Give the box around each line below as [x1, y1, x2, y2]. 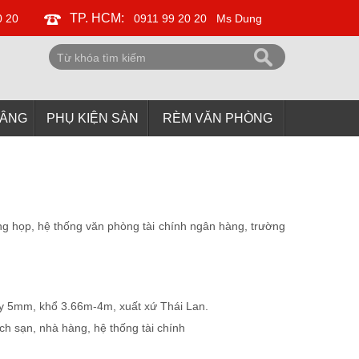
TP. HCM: [69, 11, 127, 25]
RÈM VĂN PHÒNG [162, 111, 272, 125]
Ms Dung [212, 12, 262, 25]
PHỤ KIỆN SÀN [46, 111, 139, 125]
